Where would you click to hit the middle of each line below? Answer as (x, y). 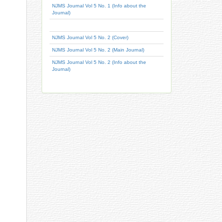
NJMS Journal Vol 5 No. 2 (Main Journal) (98, 50)
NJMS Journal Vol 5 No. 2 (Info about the (99, 62)
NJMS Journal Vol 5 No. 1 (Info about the (99, 6)
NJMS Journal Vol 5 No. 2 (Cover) (90, 37)
